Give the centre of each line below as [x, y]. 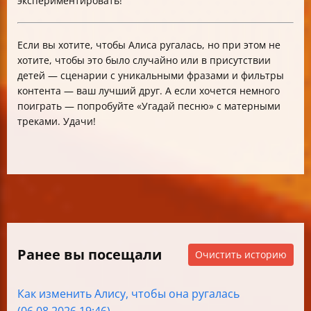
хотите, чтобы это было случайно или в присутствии [144, 60]
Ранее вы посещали [90, 254]
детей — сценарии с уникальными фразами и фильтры [151, 75]
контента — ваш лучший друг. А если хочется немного [149, 90]
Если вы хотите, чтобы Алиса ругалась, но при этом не [149, 44]
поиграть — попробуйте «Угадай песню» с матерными [149, 106]
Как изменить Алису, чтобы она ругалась [128, 293]
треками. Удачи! [57, 121]
